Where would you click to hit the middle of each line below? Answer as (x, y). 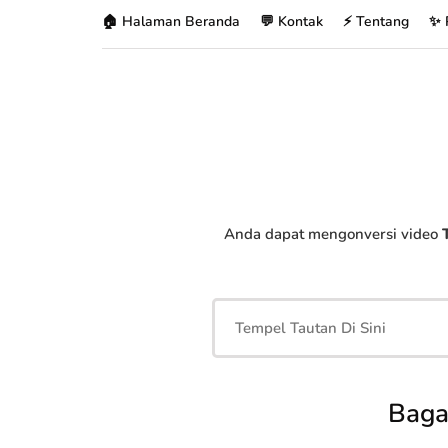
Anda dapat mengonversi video (333, 234)
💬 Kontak (291, 21)
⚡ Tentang (376, 21)
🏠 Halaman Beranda (171, 21)
